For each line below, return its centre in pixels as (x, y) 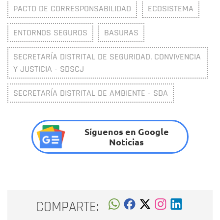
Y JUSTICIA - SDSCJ (49, 69)
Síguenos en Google (126, 132)
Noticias (127, 142)
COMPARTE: (68, 207)
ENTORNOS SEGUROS (50, 32)
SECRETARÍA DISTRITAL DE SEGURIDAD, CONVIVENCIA (107, 56)
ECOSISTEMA (171, 8)
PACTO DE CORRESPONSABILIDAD (72, 8)
